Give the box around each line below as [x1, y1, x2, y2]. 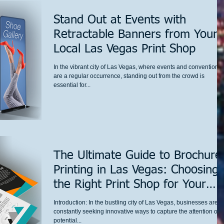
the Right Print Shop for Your [53, 178, 206, 190]
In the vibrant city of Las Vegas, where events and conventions [53, 63, 221, 70]
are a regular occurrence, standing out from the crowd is [53, 72, 204, 79]
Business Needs [53, 192, 136, 205]
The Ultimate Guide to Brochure [53, 149, 221, 161]
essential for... [53, 81, 90, 88]
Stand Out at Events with [53, 13, 186, 26]
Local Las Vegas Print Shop [53, 42, 195, 55]
